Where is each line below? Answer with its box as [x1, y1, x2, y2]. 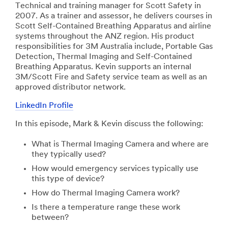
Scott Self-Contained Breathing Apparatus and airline [15, 22, 211, 31]
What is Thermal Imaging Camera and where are [32, 140, 209, 149]
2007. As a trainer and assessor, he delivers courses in [15, 12, 212, 20]
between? [32, 214, 69, 222]
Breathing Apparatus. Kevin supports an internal [15, 63, 191, 71]
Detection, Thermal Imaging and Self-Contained [15, 53, 192, 61]
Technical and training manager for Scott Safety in [15, 2, 201, 10]
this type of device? [32, 175, 104, 183]
